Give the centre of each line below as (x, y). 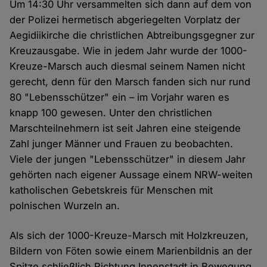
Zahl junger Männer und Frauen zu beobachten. (122, 144)
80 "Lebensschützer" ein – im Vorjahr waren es (120, 97)
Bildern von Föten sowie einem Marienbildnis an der (131, 251)
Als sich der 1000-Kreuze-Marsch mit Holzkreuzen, (129, 236)
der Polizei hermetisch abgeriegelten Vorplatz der (125, 20)
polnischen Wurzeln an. (65, 206)
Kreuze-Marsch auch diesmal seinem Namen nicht (128, 66)
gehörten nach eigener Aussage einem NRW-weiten (131, 175)
